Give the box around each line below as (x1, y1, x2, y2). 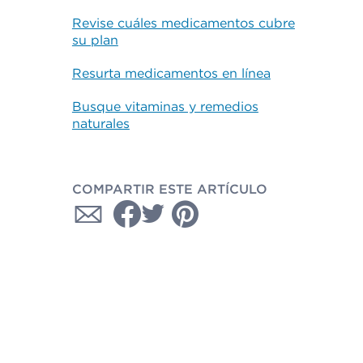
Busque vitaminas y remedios (71, 99, 258, 114)
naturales (71, 116, 130, 131)
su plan (71, 32, 118, 48)
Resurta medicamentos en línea (71, 66, 271, 81)
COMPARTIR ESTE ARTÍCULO (71, 181, 267, 197)
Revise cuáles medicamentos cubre (71, 15, 295, 31)
